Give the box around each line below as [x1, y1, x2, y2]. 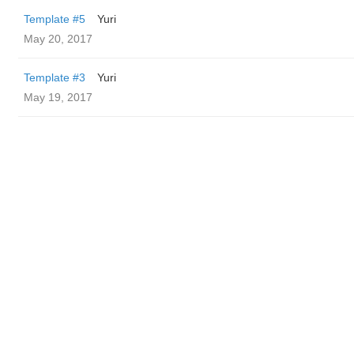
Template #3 [24, 71, 85, 84]
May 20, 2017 [24, 32, 92, 45]
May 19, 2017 [24, 91, 92, 104]
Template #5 [24, 13, 85, 25]
